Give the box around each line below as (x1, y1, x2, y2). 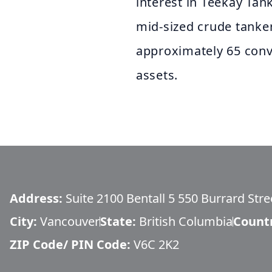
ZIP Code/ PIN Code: (10, 236, 134, 253)
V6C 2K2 (134, 236, 179, 253)
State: (100, 213, 139, 229)
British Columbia (139, 213, 233, 229)
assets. (136, 67, 178, 83)
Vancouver (40, 213, 100, 229)
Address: (10, 190, 66, 206)
